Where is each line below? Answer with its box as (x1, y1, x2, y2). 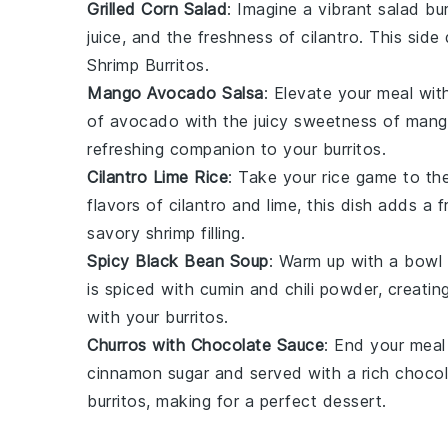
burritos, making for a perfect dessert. (87, 391, 387, 412)
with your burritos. (87, 307, 229, 328)
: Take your (228, 167, 322, 188)
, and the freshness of (121, 27, 301, 48)
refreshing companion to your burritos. (87, 139, 386, 160)
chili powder (284, 279, 378, 300)
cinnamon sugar (87, 363, 209, 384)
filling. (195, 223, 245, 244)
